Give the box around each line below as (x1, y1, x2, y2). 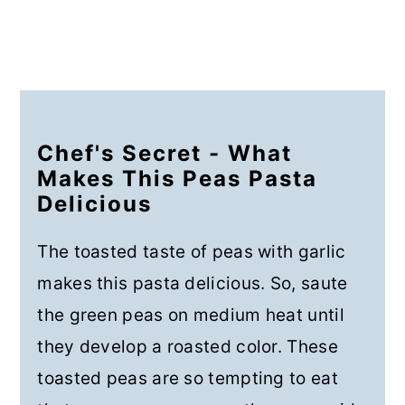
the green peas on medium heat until (37, 305, 344, 326)
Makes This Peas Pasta (37, 165, 318, 193)
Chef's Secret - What (37, 140, 293, 167)
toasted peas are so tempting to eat (37, 368, 338, 390)
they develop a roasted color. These (37, 336, 338, 358)
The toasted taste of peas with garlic (37, 241, 346, 263)
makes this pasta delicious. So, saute (37, 273, 348, 295)
